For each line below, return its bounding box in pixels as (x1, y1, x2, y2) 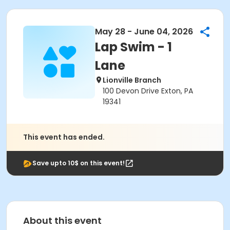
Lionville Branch (103, 75, 161, 85)
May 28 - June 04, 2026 (95, 26, 193, 37)
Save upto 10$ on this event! (32, 159, 125, 167)
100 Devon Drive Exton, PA (103, 86, 193, 96)
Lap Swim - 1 (95, 39, 172, 55)
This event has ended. (23, 132, 105, 142)
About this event (23, 214, 102, 227)
